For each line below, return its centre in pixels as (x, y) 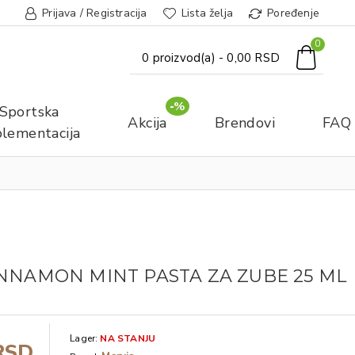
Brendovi (245, 122)
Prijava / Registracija (95, 13)
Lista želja (207, 13)
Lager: (84, 338)
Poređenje (293, 13)
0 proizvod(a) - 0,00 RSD (211, 57)
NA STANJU (128, 338)
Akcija (147, 122)
